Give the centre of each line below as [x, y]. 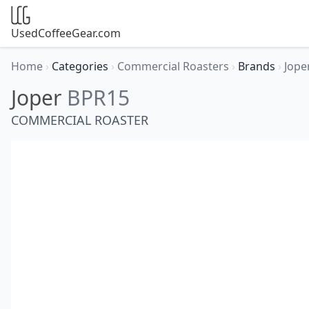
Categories [81, 66]
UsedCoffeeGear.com [66, 33]
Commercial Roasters [175, 66]
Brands [258, 66]
